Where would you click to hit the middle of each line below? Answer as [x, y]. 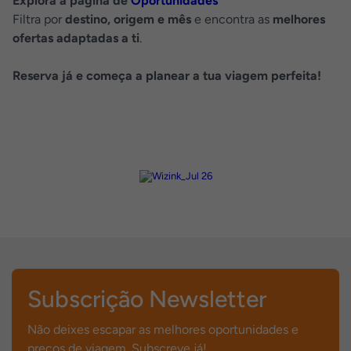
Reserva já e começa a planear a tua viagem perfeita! [167, 76]
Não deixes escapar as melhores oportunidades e [163, 329]
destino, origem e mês [128, 19]
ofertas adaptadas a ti [76, 38]
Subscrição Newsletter [147, 299]
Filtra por [39, 19]
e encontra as [232, 19]
